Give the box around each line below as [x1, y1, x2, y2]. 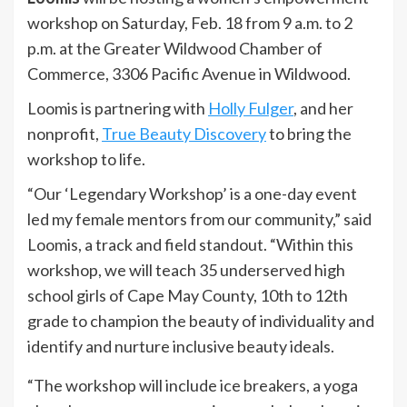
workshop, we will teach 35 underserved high [27, 260, 345, 280]
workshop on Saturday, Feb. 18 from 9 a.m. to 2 [27, 13, 352, 33]
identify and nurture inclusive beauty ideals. [27, 336, 334, 356]
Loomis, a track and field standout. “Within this [27, 234, 353, 254]
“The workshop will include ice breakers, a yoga [27, 375, 358, 395]
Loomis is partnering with [27, 98, 208, 118]
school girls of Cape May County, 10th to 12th [27, 285, 348, 305]
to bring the [266, 124, 352, 144]
